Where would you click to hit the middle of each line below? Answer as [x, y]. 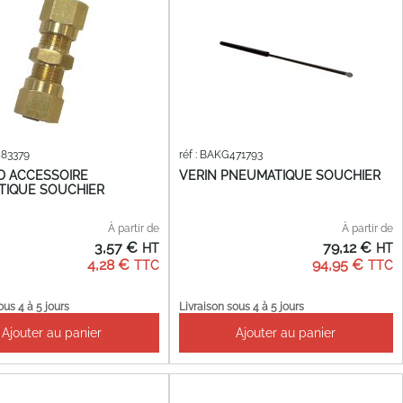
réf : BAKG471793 [220, 155]
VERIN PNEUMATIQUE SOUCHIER [279, 175]
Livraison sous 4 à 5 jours [241, 306]
